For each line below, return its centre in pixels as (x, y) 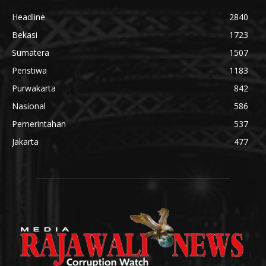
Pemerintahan (39, 123)
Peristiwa (29, 70)
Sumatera (31, 52)
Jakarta (25, 141)
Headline (28, 17)
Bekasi (25, 34)
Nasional (29, 106)
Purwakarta (34, 88)
